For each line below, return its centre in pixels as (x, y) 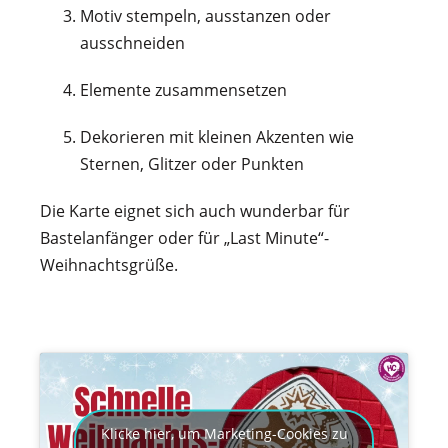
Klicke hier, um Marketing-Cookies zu (224, 433)
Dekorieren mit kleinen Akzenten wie (217, 136)
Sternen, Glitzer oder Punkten (192, 163)
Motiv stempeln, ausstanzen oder (205, 15)
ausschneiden (132, 42)
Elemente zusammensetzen (183, 89)
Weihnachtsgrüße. (109, 264)
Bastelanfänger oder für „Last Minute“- (184, 237)
